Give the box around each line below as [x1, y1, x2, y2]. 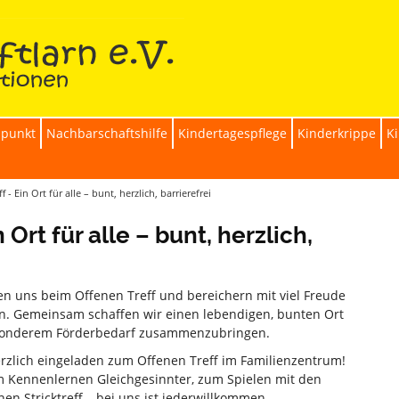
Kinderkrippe [297, 125, 376, 142]
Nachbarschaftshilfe [46, 125, 167, 142]
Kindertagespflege [178, 125, 287, 142]
